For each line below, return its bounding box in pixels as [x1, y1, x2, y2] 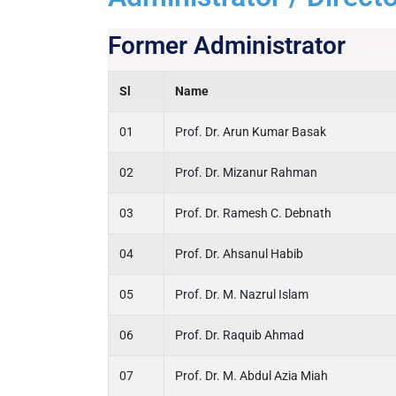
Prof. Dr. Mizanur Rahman [175, 165, 317, 179]
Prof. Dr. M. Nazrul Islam [175, 287, 308, 301]
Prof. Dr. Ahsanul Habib [175, 247, 303, 261]
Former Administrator [108, 31, 346, 60]
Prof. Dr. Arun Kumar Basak [175, 125, 326, 139]
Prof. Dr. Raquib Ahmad [175, 328, 304, 342]
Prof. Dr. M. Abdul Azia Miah [175, 369, 328, 383]
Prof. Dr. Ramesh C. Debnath [175, 206, 331, 220]
